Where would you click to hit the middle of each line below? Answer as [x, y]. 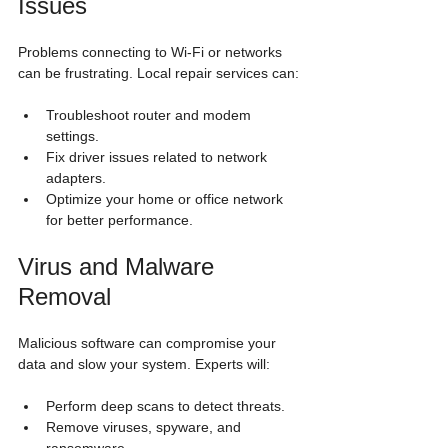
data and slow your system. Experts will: [144, 364]
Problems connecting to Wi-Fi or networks [152, 52]
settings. [72, 136]
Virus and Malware [119, 266]
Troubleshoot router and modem [150, 115]
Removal [64, 296]
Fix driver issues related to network [158, 157]
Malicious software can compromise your [149, 343]
